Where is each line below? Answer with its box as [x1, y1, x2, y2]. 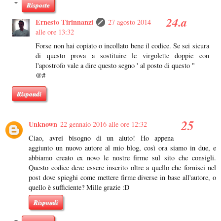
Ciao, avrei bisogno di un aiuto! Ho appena [29, 133, 174, 143]
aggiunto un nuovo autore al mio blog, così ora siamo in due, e [29, 143, 216, 153]
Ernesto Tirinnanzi [36, 16, 94, 27]
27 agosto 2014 [108, 17, 151, 27]
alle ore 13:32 [36, 27, 74, 37]
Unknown [29, 119, 57, 130]
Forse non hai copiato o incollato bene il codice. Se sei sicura [36, 40, 209, 50]
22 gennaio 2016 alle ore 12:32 [60, 119, 147, 129]
